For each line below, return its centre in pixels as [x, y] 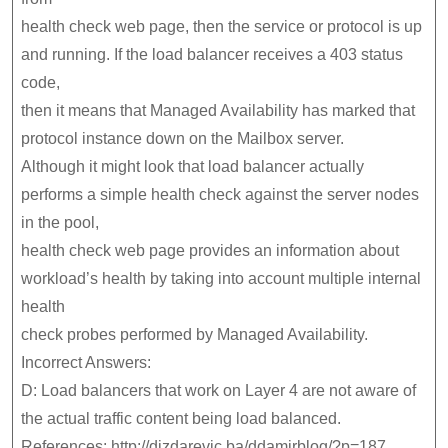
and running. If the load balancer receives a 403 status [212, 54]
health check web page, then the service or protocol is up [221, 26]
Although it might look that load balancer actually [192, 166]
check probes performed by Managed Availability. [194, 334]
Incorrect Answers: [86, 362]
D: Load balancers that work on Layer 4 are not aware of [218, 390]
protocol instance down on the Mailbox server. [182, 138]
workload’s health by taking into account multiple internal [221, 278]
